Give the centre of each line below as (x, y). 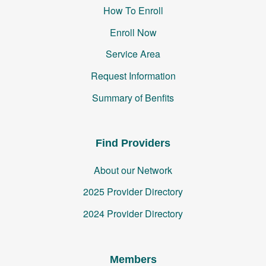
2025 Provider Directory (133, 192)
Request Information (133, 76)
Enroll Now (133, 32)
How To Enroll (133, 10)
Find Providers (133, 143)
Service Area (133, 54)
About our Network (133, 170)
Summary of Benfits (133, 97)
